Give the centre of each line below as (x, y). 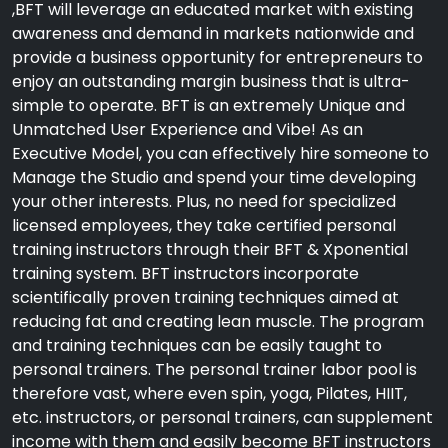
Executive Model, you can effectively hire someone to (220, 153)
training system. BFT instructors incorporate (185, 273)
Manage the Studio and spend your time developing (214, 177)
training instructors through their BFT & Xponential (210, 249)
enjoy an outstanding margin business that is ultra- (211, 81)
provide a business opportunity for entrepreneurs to (217, 57)
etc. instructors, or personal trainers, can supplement (222, 417)
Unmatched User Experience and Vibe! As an (187, 129)
